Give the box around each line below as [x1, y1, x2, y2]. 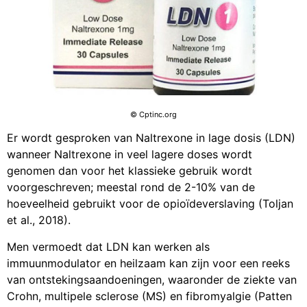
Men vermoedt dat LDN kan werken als [7, 239, 210, 254]
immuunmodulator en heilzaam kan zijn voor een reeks [7, 256, 290, 270]
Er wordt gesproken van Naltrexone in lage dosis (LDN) [7, 131, 295, 145]
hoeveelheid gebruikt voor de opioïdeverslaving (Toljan [7, 197, 293, 211]
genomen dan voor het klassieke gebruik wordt [7, 164, 252, 178]
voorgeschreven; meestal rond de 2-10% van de [7, 180, 255, 195]
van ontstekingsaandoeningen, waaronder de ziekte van [7, 272, 297, 286]
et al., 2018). [7, 213, 71, 228]
